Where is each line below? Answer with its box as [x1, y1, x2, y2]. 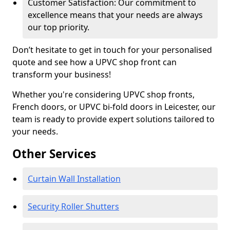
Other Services [12, 146, 96, 162]
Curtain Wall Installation [28, 173, 121, 184]
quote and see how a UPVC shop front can [12, 56, 177, 68]
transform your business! [12, 69, 111, 80]
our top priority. [28, 22, 89, 33]
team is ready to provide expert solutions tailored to [12, 113, 215, 125]
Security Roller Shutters [28, 201, 119, 212]
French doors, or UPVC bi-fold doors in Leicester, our [12, 101, 216, 112]
